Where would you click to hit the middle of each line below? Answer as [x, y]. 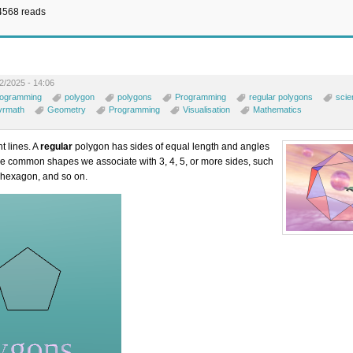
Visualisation [206, 109]
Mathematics [277, 109]
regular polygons [281, 97]
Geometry [67, 109]
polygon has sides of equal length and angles [171, 147]
